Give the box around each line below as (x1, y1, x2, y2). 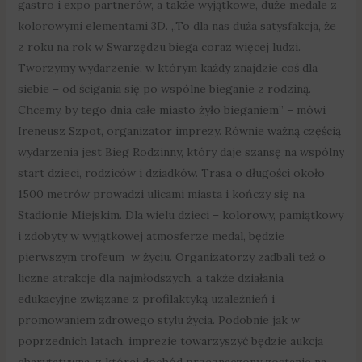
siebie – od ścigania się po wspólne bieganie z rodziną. (17, 82, 311, 97)
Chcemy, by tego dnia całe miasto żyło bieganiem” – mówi (17, 103, 326, 118)
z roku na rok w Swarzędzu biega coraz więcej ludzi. (17, 40, 301, 55)
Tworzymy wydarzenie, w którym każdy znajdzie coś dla (17, 61, 318, 76)
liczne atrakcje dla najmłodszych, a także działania (17, 271, 284, 286)
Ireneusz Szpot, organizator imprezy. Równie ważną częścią (17, 124, 341, 139)
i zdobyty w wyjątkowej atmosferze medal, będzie (17, 229, 284, 244)
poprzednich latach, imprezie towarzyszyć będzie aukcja (17, 334, 323, 349)
